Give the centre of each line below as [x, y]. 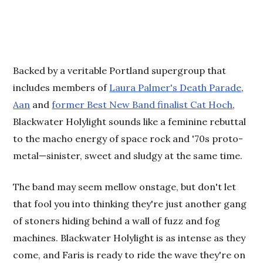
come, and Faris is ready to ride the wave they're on [129, 255]
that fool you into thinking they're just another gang [130, 204]
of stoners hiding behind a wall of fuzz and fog [117, 221]
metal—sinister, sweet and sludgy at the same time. [128, 156]
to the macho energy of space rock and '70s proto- [128, 139]
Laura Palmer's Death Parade [176, 88]
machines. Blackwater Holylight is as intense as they [129, 238]
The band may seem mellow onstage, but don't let [125, 187]
